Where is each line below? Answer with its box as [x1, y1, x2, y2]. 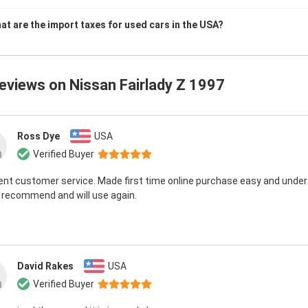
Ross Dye [17, 131, 60, 142]
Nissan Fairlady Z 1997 [69, 76, 225, 93]
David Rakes [17, 261, 74, 272]
